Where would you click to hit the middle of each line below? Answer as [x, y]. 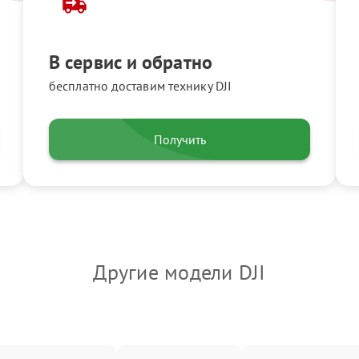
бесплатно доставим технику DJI [140, 86]
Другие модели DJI [179, 272]
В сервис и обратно [131, 62]
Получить [179, 139]
